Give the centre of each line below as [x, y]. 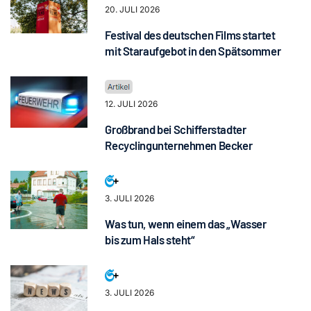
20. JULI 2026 [133, 9]
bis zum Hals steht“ [150, 239]
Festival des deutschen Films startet [190, 35]
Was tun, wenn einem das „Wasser [186, 224]
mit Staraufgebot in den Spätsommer [193, 51]
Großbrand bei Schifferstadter [176, 129]
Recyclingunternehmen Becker [179, 145]
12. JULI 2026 [132, 104]
